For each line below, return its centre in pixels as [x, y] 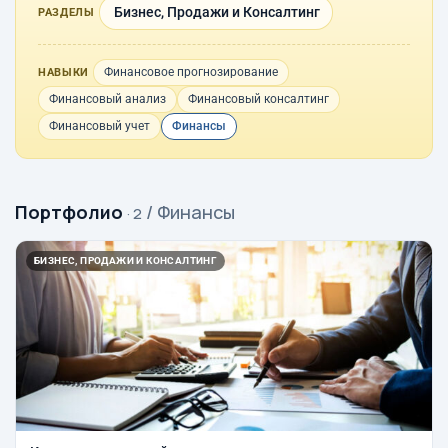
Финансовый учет [99, 125]
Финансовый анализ [107, 98]
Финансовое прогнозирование [190, 71]
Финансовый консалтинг [258, 98]
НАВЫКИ [63, 72]
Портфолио [69, 211]
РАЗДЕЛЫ [66, 12]
